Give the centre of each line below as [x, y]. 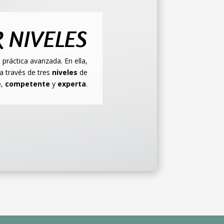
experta [72, 84]
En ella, [76, 61]
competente [27, 84]
